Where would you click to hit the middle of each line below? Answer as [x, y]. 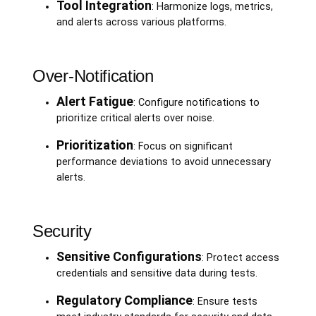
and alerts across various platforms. [141, 22]
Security [62, 231]
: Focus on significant [183, 146]
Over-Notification [93, 75]
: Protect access [240, 257]
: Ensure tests [225, 301]
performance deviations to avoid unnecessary [163, 162]
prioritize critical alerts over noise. [135, 118]
